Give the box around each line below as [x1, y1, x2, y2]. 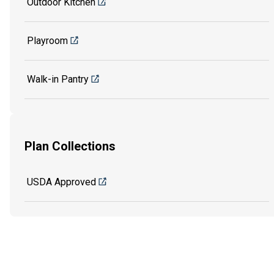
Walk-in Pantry [27, 73, 89, 86]
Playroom [27, 35, 68, 47]
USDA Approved [27, 176, 96, 188]
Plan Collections [24, 138, 116, 154]
